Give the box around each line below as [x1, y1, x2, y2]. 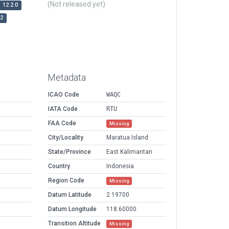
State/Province [48, 148, 91, 156]
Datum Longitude [48, 205, 97, 213]
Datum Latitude [48, 191, 91, 199]
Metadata [48, 72, 86, 83]
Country [48, 163, 70, 170]
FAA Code [48, 120, 76, 127]
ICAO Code [48, 91, 79, 99]
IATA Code [48, 105, 78, 113]
